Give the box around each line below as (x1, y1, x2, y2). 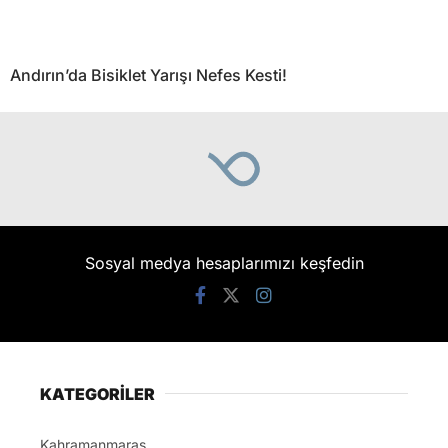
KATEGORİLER (40, 383, 155, 404)
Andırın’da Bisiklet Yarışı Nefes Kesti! (10, 64, 287, 85)
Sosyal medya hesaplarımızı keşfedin (84, 252, 364, 273)
